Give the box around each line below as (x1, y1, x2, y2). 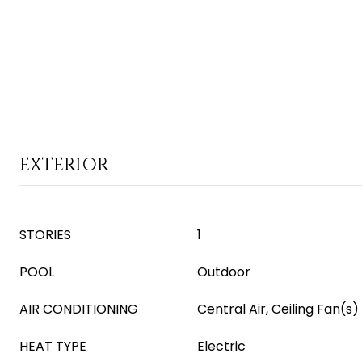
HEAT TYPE (19, 337, 86, 356)
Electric (197, 337, 246, 356)
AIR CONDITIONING (19, 300, 138, 318)
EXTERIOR (19, 154, 109, 177)
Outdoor (197, 263, 250, 281)
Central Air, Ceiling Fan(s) (197, 300, 359, 318)
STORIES (19, 225, 71, 244)
